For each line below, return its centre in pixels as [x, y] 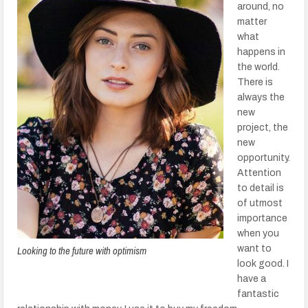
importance [263, 218]
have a [252, 279]
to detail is [261, 188]
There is [255, 82]
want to [255, 249]
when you [258, 233]
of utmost [260, 203]
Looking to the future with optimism [82, 251]
